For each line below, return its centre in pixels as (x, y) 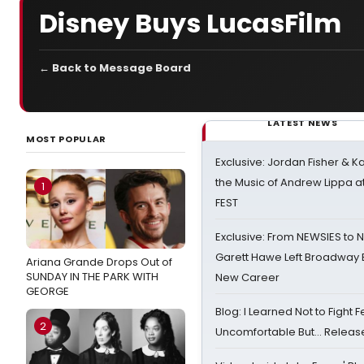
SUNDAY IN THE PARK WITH (92, 277)
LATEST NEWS (303, 123)
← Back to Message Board (115, 68)
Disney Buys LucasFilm (190, 23)
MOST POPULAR (66, 139)
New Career (247, 277)
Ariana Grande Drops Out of (99, 262)
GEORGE (48, 291)
